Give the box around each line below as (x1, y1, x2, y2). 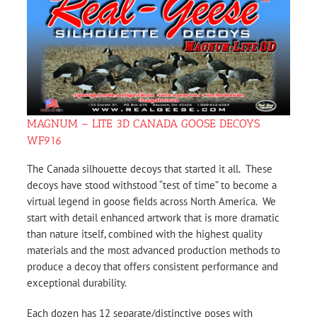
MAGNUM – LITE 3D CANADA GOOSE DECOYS (27, 117, 260, 131)
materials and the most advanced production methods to (27, 243, 280, 258)
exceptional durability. (27, 276, 127, 290)
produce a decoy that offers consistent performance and (27, 260, 278, 274)
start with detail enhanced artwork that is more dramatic (27, 211, 279, 225)
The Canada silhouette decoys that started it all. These (27, 162, 272, 176)
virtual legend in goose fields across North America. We (27, 195, 276, 209)
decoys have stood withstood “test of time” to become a (27, 178, 277, 192)
